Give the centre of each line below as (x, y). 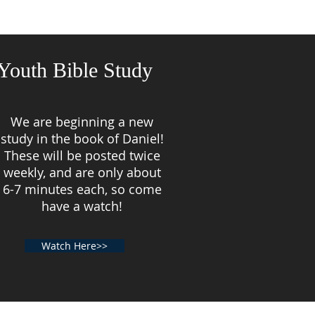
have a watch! (82, 206)
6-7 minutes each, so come (82, 189)
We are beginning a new (82, 122)
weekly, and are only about (82, 172)
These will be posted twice (82, 155)
